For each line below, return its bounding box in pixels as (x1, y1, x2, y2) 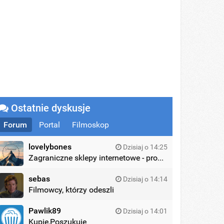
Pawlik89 (28, 206, 61, 215)
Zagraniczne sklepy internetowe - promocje (157, 153, 164, 162)
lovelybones (28, 142, 72, 151)
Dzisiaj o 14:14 (121, 175, 167, 183)
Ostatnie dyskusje (8, 102, 91, 114)
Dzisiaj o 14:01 (121, 207, 167, 215)
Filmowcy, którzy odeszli (28, 185, 114, 194)
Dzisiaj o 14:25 (121, 143, 167, 151)
